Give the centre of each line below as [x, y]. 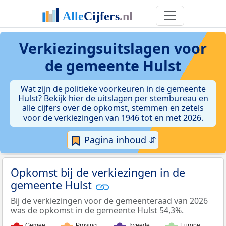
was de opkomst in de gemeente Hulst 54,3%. [97, 210]
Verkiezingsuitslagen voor [113, 48]
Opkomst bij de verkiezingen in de [98, 173]
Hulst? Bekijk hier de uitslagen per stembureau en [113, 98]
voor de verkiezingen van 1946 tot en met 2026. [113, 118]
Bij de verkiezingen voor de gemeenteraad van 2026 [109, 201]
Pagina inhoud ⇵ [119, 140]
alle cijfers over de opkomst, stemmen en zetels [113, 108]
